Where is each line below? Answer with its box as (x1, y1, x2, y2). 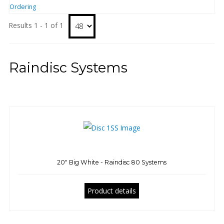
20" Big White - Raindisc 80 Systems (57, 158, 167, 166)
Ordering (9, 2, 36, 11)
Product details (87, 185, 136, 195)
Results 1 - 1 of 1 (8, 20, 63, 30)
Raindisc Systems (8, 59, 127, 76)
